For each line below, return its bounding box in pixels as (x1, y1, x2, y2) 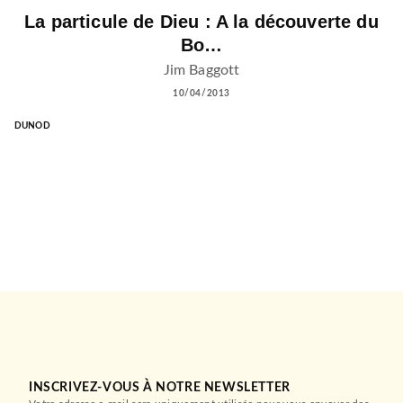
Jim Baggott (163, 62, 240, 77)
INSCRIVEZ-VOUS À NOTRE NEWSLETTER (29, 381, 291, 394)
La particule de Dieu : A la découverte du (24, 12, 379, 32)
